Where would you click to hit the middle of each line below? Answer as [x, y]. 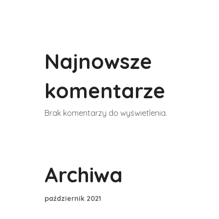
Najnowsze [98, 61]
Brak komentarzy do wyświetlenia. [106, 113]
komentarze [105, 91]
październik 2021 [73, 198]
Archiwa [84, 175]
